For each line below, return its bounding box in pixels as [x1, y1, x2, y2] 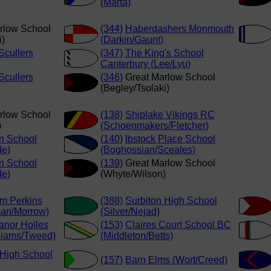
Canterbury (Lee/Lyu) [100, 59, 191, 70]
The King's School [125, 48, 204, 59]
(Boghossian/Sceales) [100, 145, 195, 155]
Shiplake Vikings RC [125, 109, 215, 120]
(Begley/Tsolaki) [100, 83, 169, 94]
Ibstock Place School [125, 134, 215, 145]
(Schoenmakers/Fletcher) [100, 120, 209, 131]
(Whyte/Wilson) [100, 169, 166, 180]
